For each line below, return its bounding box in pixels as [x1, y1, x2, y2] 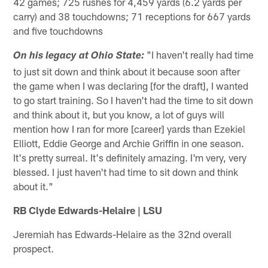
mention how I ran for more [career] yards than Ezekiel [13, 123, 246, 135]
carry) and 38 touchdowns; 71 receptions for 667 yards [13, 10, 251, 23]
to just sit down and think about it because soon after [13, 65, 240, 78]
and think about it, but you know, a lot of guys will [13, 108, 225, 121]
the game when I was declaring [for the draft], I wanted [13, 80, 249, 92]
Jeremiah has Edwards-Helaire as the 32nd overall [13, 228, 232, 240]
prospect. [13, 242, 54, 255]
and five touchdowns [13, 25, 103, 37]
